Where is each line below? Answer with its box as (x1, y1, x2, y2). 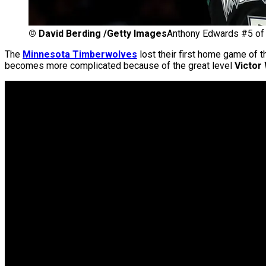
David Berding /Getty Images (39, 28, 167, 40)
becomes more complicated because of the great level (5, 60, 235, 72)
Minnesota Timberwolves (23, 49, 137, 61)
